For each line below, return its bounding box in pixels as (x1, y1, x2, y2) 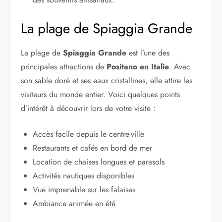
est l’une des (126, 47, 170, 58)
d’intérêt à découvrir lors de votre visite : (21, 102, 156, 114)
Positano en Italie (107, 60, 169, 72)
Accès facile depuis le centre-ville (33, 128, 145, 140)
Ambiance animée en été (33, 197, 116, 209)
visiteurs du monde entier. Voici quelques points (21, 88, 180, 100)
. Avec (169, 60, 191, 72)
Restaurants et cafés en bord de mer (33, 142, 153, 154)
